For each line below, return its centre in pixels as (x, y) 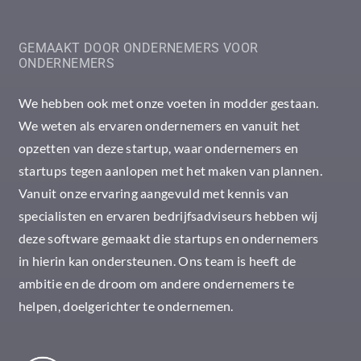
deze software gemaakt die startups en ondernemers (168, 239)
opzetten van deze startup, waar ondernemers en (158, 148)
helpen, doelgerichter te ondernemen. (126, 306)
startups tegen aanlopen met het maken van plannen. (170, 171)
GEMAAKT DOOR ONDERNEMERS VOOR (138, 48)
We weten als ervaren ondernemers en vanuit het (159, 126)
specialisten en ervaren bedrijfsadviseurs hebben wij (168, 216)
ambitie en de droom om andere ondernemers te (156, 284)
